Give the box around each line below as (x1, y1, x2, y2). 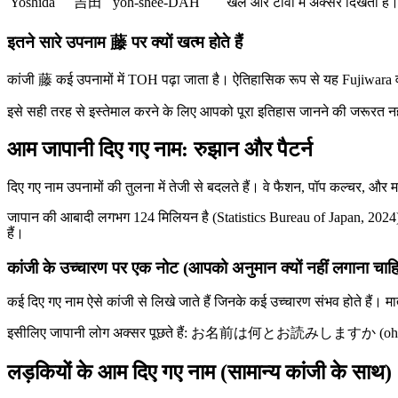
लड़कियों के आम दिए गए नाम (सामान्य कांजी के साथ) (7, 361, 392, 385)
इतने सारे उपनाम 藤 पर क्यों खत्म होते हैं (7, 33, 243, 52)
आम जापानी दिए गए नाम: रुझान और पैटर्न (7, 138, 313, 162)
